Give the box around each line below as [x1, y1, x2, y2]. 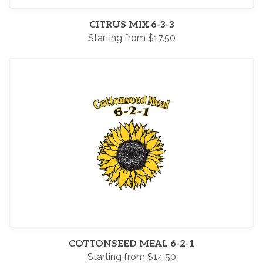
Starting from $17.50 [87, 32, 176, 43]
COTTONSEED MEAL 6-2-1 [69, 238, 194, 249]
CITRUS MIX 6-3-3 [89, 19, 174, 31]
